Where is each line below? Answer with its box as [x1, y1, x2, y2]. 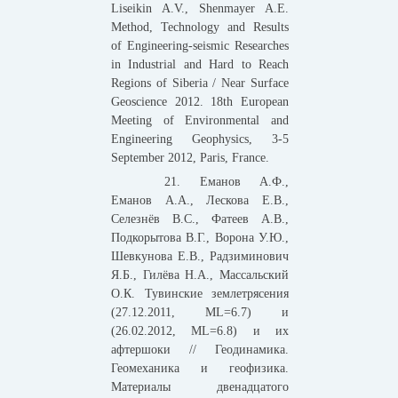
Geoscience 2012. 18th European [111, 94, 289, 108]
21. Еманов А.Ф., [164, 174, 289, 188]
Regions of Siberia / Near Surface [111, 76, 289, 90]
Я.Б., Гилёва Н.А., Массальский [111, 267, 289, 282]
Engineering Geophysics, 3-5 [111, 131, 289, 146]
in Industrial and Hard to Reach [111, 57, 289, 71]
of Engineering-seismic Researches [111, 38, 289, 52]
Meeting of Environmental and [111, 113, 289, 127]
